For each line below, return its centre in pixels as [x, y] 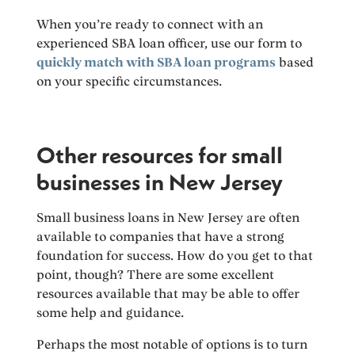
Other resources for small [160, 155]
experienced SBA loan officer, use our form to [170, 43]
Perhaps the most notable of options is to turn [172, 344]
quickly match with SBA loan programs [157, 62]
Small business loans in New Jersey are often [168, 217]
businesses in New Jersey [160, 181]
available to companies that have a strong [161, 236]
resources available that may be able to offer [168, 293]
